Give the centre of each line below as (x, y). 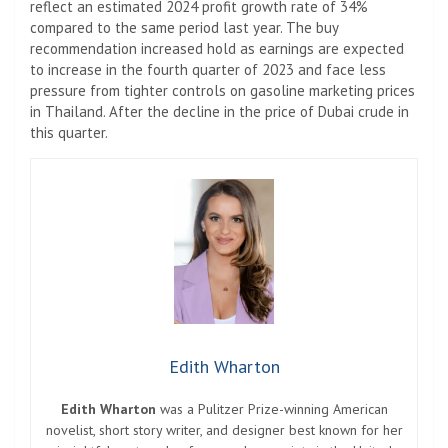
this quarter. (69, 132)
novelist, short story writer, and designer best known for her (224, 429)
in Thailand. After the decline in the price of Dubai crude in (219, 111)
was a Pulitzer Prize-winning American (271, 408)
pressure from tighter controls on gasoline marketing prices (222, 90)
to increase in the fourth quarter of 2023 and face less (208, 69)
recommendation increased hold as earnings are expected (217, 48)
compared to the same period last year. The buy (184, 27)
